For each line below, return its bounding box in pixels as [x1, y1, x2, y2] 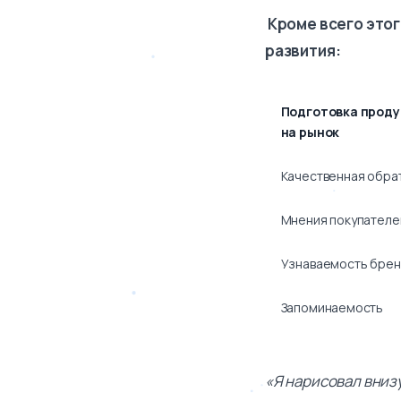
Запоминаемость [280, 298, 384, 316]
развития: [265, 39, 341, 61]
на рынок [280, 123, 340, 141]
